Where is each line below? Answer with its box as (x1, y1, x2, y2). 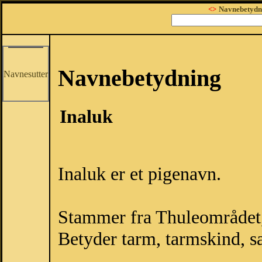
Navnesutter (4, 69, 48, 79)
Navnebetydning (58, 65, 221, 91)
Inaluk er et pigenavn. (58, 163, 221, 185)
